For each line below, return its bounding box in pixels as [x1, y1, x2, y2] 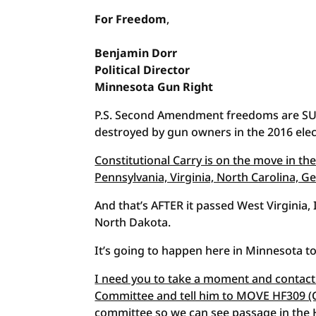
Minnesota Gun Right [95, 79, 214, 95]
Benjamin [95, 45, 150, 61]
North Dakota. [95, 214, 171, 230]
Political [95, 62, 144, 78]
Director [143, 62, 190, 78]
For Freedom [95, 11, 167, 27]
